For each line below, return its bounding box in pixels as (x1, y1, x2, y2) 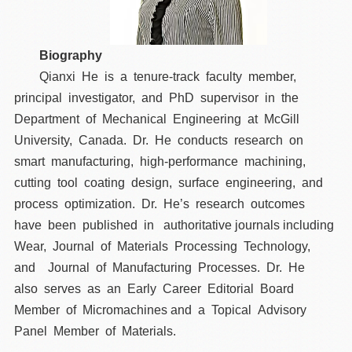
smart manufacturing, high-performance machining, (14, 155, 313, 169)
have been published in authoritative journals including (14, 218, 335, 233)
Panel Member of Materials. (14, 324, 183, 339)
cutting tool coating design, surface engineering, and (14, 176, 330, 190)
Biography (39, 49, 103, 63)
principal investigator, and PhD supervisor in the (14, 91, 306, 105)
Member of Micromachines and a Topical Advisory (14, 303, 313, 317)
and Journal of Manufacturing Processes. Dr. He (14, 261, 312, 275)
